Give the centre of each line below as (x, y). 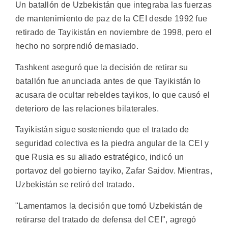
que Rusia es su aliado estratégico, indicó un (100, 157)
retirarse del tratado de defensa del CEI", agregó (106, 219)
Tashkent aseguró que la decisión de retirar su (102, 67)
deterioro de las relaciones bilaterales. (87, 108)
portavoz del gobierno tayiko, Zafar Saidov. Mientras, (114, 171)
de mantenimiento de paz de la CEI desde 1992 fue (111, 19)
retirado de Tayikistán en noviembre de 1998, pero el (114, 33)
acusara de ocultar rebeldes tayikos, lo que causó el (113, 95)
